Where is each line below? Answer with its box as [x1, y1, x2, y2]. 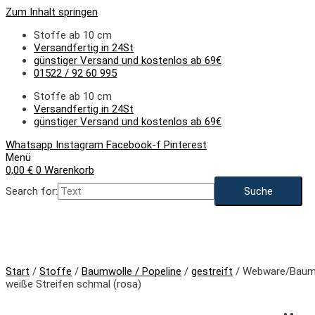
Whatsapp [6, 139, 53, 151]
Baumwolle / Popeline [82, 265, 181, 278]
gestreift [191, 265, 233, 278]
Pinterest [164, 139, 207, 151]
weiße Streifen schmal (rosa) [6, 278, 141, 290]
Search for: [6, 185, 58, 198]
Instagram [56, 139, 103, 151]
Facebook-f [106, 139, 161, 151]
